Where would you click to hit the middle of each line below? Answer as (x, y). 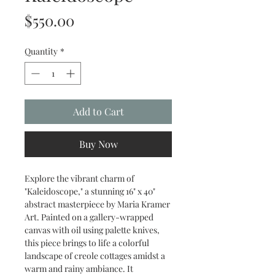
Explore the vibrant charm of (79, 178)
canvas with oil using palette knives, (92, 230)
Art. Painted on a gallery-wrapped (89, 217)
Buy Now (98, 144)
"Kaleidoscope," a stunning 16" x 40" (90, 191)
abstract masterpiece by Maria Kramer (97, 204)
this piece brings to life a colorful (87, 243)
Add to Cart (98, 111)
